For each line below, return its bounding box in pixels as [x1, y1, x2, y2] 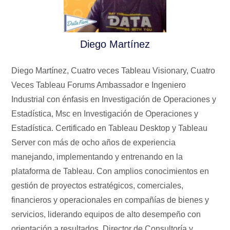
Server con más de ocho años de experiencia [11, 138, 176, 147]
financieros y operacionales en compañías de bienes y [11, 195, 209, 204]
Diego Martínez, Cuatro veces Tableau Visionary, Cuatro [11, 66, 216, 75]
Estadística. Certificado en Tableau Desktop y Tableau [11, 123, 208, 132]
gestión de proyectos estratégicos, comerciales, [11, 181, 184, 190]
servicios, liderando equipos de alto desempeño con [11, 209, 201, 219]
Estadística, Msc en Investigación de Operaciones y [11, 109, 199, 118]
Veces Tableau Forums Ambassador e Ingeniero [11, 80, 186, 89]
